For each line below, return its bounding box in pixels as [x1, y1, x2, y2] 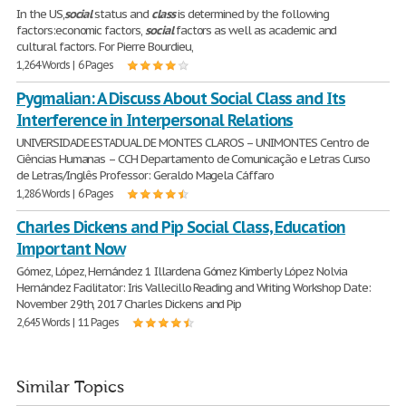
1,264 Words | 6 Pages [16, 58, 114, 72]
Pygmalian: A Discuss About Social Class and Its [16, 88, 346, 109]
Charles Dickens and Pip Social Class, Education [16, 217, 346, 237]
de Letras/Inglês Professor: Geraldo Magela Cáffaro [16, 168, 275, 183]
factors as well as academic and [172, 23, 337, 38]
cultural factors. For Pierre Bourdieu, [16, 39, 193, 54]
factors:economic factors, [16, 23, 145, 38]
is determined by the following [174, 6, 329, 22]
